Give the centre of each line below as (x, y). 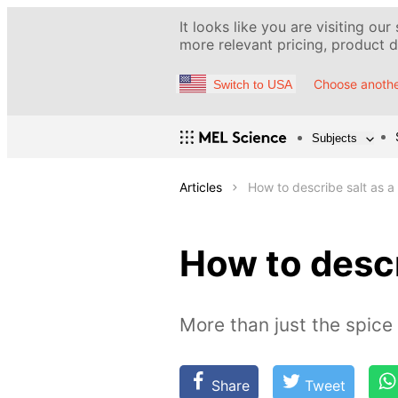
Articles (201, 187)
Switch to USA (253, 84)
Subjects (334, 138)
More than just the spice (286, 325)
